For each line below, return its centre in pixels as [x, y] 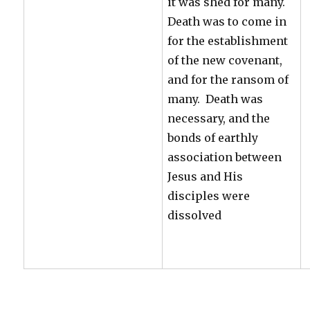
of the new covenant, [225, 60]
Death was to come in [227, 21]
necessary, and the [219, 118]
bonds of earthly [213, 137]
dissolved [195, 215]
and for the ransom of [228, 79]
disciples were [209, 195]
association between [225, 157]
